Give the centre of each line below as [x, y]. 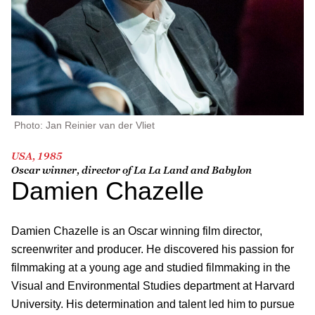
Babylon [232, 169]
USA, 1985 [37, 155]
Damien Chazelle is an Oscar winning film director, [137, 231]
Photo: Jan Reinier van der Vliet [84, 125]
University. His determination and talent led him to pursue [153, 304]
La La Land [161, 169]
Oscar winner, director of [72, 169]
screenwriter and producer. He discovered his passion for [153, 249]
